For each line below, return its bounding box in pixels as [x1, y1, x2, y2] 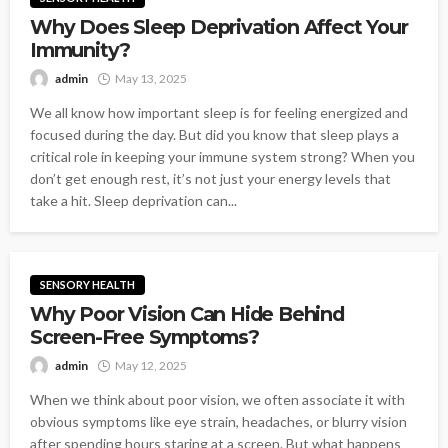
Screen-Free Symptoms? [30, 325, 259, 350]
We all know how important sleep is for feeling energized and [30, 103, 408, 121]
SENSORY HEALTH [40, 278, 135, 292]
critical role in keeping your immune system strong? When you [30, 147, 415, 165]
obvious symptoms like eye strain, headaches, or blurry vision [30, 413, 407, 431]
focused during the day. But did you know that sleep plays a [30, 125, 399, 143]
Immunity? [30, 37, 131, 62]
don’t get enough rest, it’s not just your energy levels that [30, 169, 391, 187]
